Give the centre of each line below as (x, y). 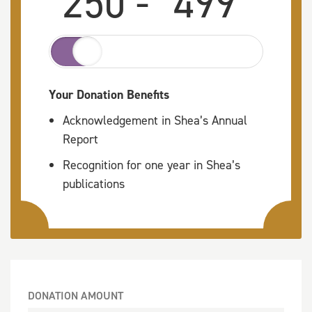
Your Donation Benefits (109, 95)
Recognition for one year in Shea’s (151, 165)
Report (80, 139)
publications (94, 184)
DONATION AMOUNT (76, 296)
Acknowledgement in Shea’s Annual (155, 120)
